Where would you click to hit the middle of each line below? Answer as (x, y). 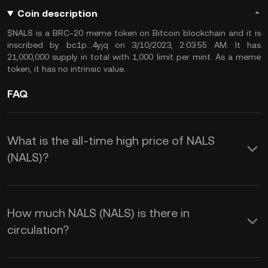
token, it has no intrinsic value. (66, 69)
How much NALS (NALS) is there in (98, 213)
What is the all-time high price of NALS (111, 141)
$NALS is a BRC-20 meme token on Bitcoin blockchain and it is (134, 33)
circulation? (38, 230)
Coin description (57, 13)
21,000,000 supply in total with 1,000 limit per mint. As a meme (134, 57)
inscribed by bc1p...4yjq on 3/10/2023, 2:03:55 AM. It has (134, 45)
